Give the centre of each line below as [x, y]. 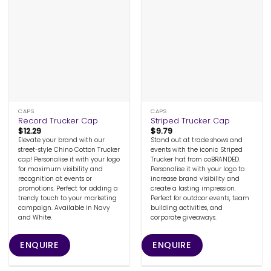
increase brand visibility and [195, 179]
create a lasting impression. [194, 189]
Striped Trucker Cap [191, 120]
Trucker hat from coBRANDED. [196, 160]
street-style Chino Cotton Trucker [69, 150]
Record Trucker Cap [58, 120]
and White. [35, 218]
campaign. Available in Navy [64, 208]
